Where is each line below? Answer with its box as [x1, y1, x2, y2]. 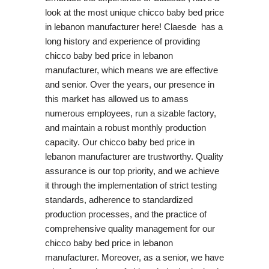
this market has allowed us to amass [44, 93, 189, 104]
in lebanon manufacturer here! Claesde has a [44, 21, 223, 32]
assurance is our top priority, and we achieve [44, 165, 219, 176]
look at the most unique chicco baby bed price [44, 7, 224, 17]
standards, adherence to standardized [44, 194, 193, 205]
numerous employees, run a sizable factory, [44, 107, 216, 118]
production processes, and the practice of [44, 208, 207, 219]
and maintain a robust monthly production [44, 122, 206, 133]
